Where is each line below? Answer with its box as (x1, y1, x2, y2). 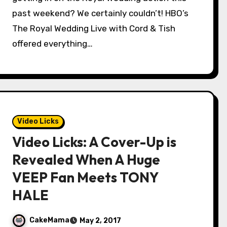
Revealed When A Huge (12, 151, 161, 168)
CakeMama (29, 216, 70, 225)
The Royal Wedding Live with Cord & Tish (12, 23, 176, 33)
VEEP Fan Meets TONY (12, 169, 159, 186)
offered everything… (12, 39, 93, 49)
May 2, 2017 (80, 216, 122, 225)
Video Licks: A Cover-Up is (12, 133, 177, 150)
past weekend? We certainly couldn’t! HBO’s (12, 8, 189, 18)
